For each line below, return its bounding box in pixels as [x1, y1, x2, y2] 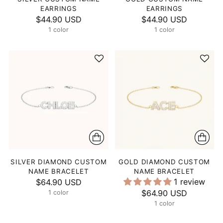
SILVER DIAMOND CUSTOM [10, 158, 107, 166]
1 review [174, 177, 206, 187]
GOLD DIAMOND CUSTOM [118, 158, 211, 166]
